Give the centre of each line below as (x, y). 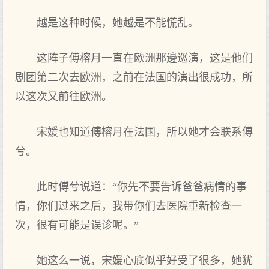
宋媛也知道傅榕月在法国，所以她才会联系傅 (145, 132)
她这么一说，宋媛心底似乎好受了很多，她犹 (145, 261)
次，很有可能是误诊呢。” (77, 225)
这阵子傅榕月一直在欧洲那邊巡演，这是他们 (145, 58)
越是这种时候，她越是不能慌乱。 (118, 23)
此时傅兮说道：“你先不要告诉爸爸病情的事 (142, 187)
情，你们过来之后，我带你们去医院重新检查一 (128, 206)
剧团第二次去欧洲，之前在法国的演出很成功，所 (134, 77)
